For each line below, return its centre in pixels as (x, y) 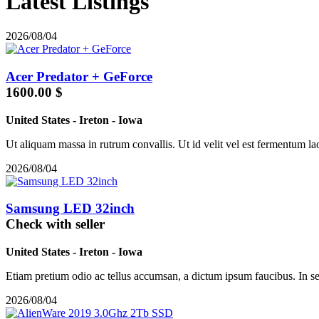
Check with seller (55, 224)
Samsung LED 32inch (70, 209)
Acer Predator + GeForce (79, 76)
